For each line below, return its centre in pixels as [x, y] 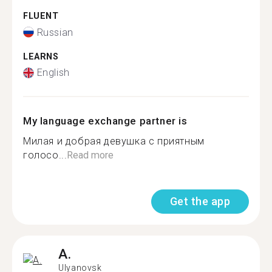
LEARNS [41, 56]
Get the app [200, 201]
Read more [90, 155]
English [53, 73]
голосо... [45, 155]
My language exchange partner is [105, 121]
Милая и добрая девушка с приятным [114, 141]
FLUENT [41, 16]
